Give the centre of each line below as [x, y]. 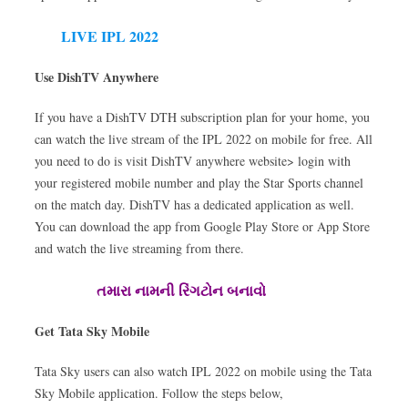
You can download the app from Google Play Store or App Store [202, 226]
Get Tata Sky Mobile [92, 331]
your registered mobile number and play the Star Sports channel [199, 183]
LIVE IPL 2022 [114, 36]
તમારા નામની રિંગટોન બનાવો [181, 290]
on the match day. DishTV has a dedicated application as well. [194, 204]
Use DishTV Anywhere [97, 77]
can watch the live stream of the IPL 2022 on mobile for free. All [204, 139]
